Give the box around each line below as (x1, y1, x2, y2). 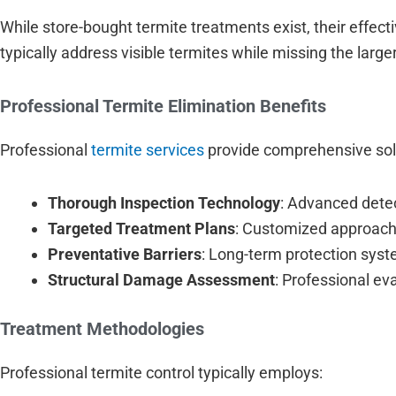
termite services (91, 140, 204, 159)
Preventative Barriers (48, 245, 202, 264)
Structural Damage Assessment (48, 270, 275, 290)
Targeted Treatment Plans (48, 219, 235, 239)
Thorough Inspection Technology (48, 194, 280, 213)
